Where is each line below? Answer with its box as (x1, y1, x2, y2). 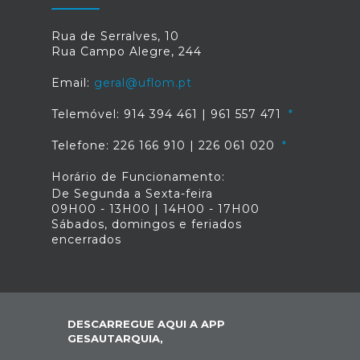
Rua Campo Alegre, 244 (51, 44, 202, 59)
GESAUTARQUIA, (67, 332, 163, 346)
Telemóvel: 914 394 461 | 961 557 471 (51, 107, 285, 122)
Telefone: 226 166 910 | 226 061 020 (51, 138, 279, 153)
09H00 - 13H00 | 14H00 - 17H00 (51, 202, 260, 217)
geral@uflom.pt (94, 76, 192, 91)
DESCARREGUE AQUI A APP (67, 317, 225, 331)
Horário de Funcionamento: (51, 170, 225, 185)
